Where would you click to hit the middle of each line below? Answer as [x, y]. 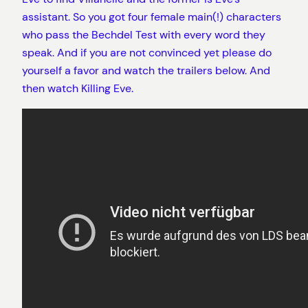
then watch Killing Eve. [78, 89]
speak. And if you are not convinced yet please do [147, 53]
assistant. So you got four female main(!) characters [152, 17]
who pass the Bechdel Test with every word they [144, 35]
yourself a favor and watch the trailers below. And [146, 71]
